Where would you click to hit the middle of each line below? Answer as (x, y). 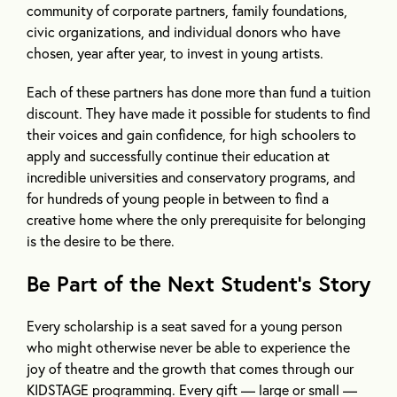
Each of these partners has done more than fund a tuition (198, 92)
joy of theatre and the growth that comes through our (190, 369)
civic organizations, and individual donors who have (183, 32)
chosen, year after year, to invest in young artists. (175, 53)
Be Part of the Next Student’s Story (198, 284)
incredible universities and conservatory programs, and (191, 177)
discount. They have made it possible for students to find (198, 113)
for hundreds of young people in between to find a (178, 198)
